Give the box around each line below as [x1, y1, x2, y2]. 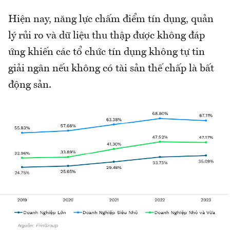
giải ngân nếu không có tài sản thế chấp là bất [8, 63, 214, 74]
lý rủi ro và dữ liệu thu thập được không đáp [8, 30, 205, 41]
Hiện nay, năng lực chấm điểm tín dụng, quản [8, 14, 214, 25]
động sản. [8, 80, 51, 90]
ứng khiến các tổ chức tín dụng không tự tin [8, 47, 205, 57]
